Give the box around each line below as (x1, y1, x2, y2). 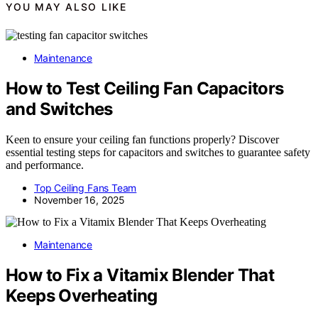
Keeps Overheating (6, 285, 158, 306)
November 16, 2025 (34, 193, 126, 206)
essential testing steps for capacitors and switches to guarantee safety (6, 146, 310, 158)
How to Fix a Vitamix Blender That (6, 264, 275, 285)
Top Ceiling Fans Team (34, 181, 137, 194)
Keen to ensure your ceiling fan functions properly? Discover (6, 133, 279, 146)
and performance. (6, 158, 84, 171)
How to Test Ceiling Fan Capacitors (6, 77, 284, 99)
